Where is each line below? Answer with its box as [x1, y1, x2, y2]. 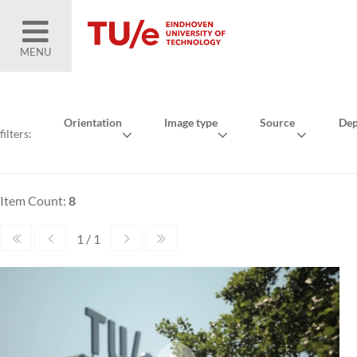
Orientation [64, 116, 122, 129]
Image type [163, 116, 218, 129]
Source [260, 116, 296, 129]
